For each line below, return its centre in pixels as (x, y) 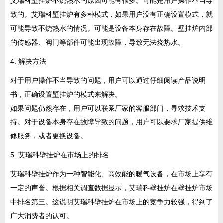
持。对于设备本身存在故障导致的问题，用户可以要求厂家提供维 (111, 122)
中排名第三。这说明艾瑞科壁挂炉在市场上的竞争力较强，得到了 (111, 202)
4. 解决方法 (28, 61)
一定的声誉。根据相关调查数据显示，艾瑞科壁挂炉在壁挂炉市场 (111, 188)
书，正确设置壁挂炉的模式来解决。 (66, 94)
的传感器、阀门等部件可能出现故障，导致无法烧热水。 (98, 42)
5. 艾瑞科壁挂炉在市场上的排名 (60, 155)
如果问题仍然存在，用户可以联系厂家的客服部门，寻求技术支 (108, 108)
